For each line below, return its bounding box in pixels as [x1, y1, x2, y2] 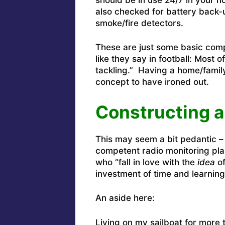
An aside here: [95, 193, 155, 203]
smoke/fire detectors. [95, 18, 183, 28]
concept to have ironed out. [95, 77, 209, 87]
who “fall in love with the [95, 157, 197, 167]
